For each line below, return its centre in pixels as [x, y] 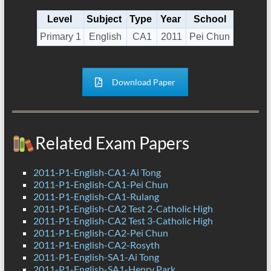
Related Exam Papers [112, 143]
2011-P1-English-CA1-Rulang [96, 197]
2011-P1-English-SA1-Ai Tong [96, 257]
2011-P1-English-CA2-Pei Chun [100, 233]
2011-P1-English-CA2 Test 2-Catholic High [123, 209]
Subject [104, 19]
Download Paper [144, 82]
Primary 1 [61, 37]
